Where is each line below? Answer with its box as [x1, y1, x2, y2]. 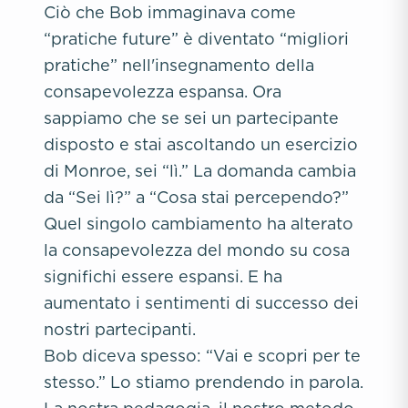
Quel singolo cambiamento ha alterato [44, 215, 353, 232]
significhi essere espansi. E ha [44, 268, 282, 285]
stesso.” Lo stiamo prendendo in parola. [44, 373, 363, 391]
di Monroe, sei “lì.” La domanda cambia [44, 162, 356, 179]
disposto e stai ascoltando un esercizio [44, 136, 358, 153]
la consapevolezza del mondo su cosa [44, 241, 350, 259]
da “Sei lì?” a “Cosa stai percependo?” [44, 189, 349, 206]
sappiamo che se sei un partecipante [44, 109, 339, 127]
